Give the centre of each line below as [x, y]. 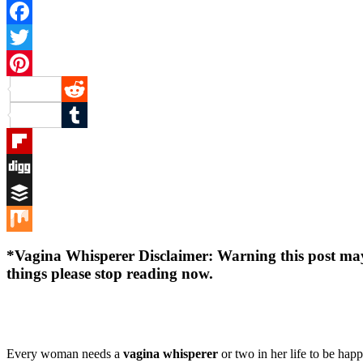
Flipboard [31, 166]
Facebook [32, 36]
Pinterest [83, 88]
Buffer [23, 218]
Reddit [79, 114]
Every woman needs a [65, 354]
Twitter [25, 62]
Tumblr [25, 140]
